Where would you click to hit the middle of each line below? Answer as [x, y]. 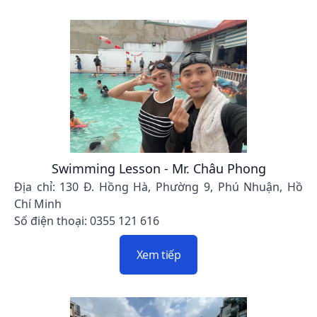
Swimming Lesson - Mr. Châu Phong [158, 168]
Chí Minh [38, 203]
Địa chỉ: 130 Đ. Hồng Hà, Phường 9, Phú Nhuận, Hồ [158, 186]
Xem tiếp [158, 254]
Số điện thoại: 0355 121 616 [87, 220]
